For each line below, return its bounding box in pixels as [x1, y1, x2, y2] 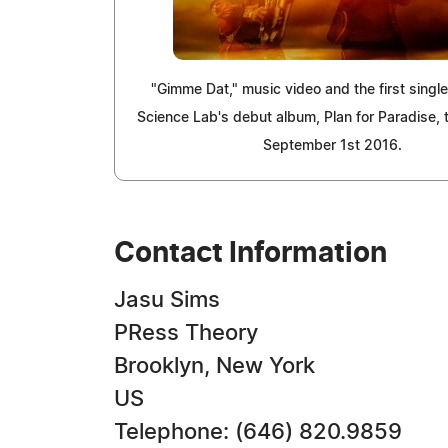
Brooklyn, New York [114, 355, 315, 377]
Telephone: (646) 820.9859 [114, 421, 402, 443]
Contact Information [114, 240, 387, 268]
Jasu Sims [114, 289, 220, 311]
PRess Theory [114, 322, 258, 344]
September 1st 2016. [263, 139, 402, 153]
